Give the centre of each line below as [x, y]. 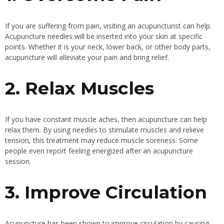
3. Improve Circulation [106, 192]
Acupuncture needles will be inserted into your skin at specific [104, 36]
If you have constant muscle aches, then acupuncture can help [106, 119]
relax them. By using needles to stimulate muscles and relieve [104, 130]
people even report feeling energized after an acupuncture [99, 151]
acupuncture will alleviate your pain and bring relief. [87, 57]
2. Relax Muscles [79, 88]
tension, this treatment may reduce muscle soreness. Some [101, 140]
